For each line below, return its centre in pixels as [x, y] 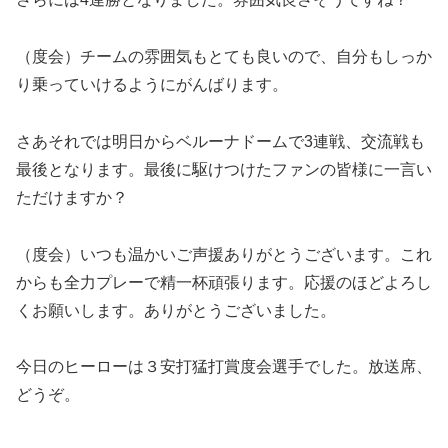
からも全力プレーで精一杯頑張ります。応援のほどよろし [224, 282]
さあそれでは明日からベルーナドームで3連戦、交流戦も [220, 141]
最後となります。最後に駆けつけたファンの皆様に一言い [224, 169]
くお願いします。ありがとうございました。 [176, 310]
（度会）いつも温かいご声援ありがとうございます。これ [224, 254]
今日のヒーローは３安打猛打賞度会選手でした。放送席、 [224, 367]
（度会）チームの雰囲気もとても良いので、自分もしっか [224, 57]
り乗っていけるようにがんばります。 [152, 85]
